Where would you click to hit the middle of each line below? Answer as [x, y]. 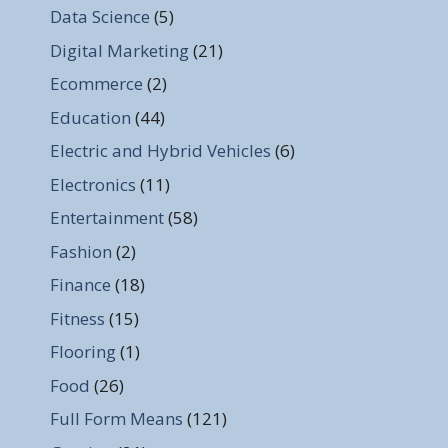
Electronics [93, 184]
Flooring [83, 352]
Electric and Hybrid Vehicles [160, 151]
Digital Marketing [119, 50]
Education [90, 117]
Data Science [100, 17]
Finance [80, 285]
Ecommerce [96, 84]
